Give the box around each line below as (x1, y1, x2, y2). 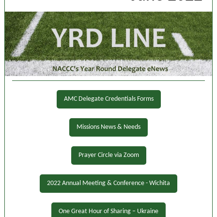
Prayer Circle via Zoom (78, 152, 139, 159)
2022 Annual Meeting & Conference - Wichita (47, 180, 170, 187)
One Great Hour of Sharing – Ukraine (59, 208, 158, 215)
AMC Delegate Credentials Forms (63, 95, 154, 103)
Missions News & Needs (77, 124, 140, 131)
